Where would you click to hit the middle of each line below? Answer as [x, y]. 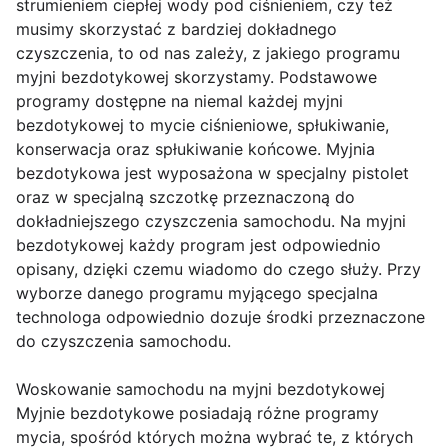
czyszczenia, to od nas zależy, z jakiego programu [208, 53]
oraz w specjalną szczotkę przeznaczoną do [185, 197]
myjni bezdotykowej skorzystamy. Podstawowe [196, 77]
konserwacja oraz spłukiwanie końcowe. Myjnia [195, 149]
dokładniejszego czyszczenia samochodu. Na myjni [211, 221]
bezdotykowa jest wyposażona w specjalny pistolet [212, 173]
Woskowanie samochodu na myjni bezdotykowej [200, 389]
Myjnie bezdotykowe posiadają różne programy [197, 413]
